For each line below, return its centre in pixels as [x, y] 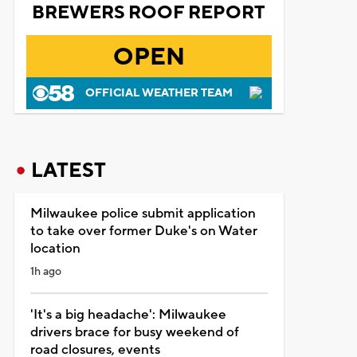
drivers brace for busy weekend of [134, 332]
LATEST [68, 170]
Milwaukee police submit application [143, 213]
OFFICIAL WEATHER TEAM [159, 93]
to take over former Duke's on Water [143, 231]
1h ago [45, 271]
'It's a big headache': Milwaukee [128, 314]
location [55, 248]
